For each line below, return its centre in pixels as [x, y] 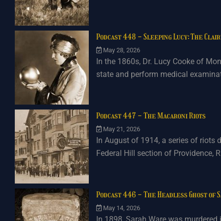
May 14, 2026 [122, 208]
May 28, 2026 [122, 50]
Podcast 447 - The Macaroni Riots [151, 116]
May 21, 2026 [122, 129]
